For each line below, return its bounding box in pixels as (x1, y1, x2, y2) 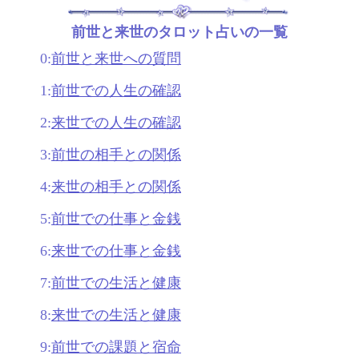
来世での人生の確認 (51, 114, 181, 131)
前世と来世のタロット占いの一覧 (71, 23, 288, 40)
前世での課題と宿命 (51, 338, 181, 355)
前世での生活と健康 (51, 274, 181, 291)
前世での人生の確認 (51, 82, 181, 99)
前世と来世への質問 (51, 50, 181, 67)
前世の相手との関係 (51, 146, 181, 163)
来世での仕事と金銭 (51, 242, 181, 259)
